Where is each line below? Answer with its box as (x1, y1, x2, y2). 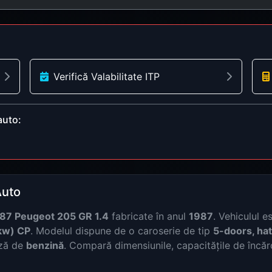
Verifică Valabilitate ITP (53, 70, 160, 83)
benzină (26, 239, 64, 251)
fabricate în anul (109, 209, 189, 222)
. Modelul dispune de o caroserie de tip (30, 224, 213, 237)
